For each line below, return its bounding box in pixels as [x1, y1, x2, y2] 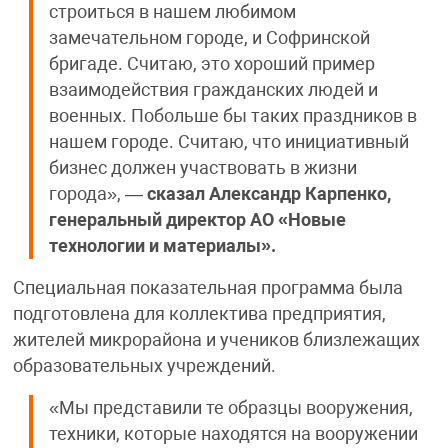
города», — [48, 184, 147, 205]
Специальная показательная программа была [12, 278, 403, 299]
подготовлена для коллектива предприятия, [12, 304, 386, 325]
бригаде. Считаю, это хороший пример [48, 54, 375, 75]
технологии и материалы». [48, 236, 276, 257]
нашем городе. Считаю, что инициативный [48, 132, 409, 153]
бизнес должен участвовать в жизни [48, 158, 357, 179]
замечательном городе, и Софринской [48, 28, 370, 49]
